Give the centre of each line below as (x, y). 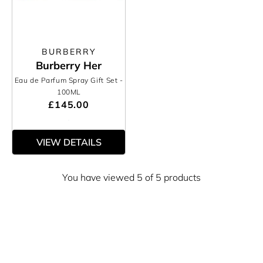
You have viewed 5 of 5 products (131, 177)
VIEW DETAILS (69, 142)
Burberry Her (69, 65)
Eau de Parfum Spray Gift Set (67, 80)
